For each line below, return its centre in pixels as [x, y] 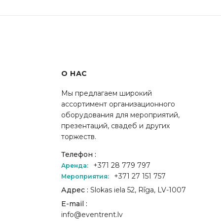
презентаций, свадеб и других [115, 126]
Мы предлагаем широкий [107, 93]
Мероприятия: [85, 176]
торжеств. [79, 136]
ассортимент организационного [118, 104]
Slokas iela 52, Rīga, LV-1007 [137, 190]
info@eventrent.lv [92, 214]
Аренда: [75, 165]
